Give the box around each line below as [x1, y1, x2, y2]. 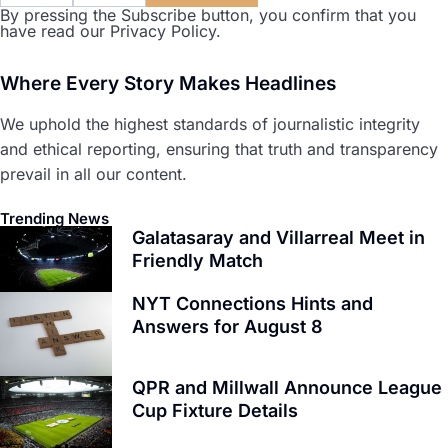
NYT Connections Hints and [132, 292, 373, 314]
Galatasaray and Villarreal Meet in [132, 226, 425, 248]
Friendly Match [132, 249, 263, 271]
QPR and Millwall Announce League [132, 376, 442, 398]
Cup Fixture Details [132, 399, 298, 421]
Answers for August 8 [132, 315, 323, 337]
